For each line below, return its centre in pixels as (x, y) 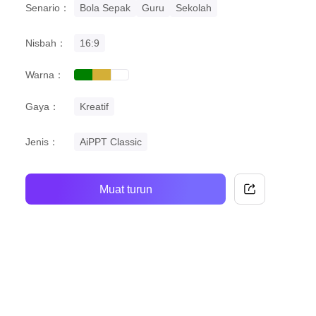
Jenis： (42, 142)
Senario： (48, 8)
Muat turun (126, 189)
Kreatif (94, 107)
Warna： (45, 75)
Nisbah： (46, 43)
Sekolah (194, 8)
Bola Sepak (105, 8)
